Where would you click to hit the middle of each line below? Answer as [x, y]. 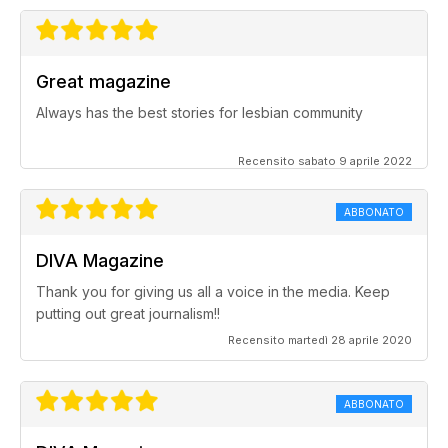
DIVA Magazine [100, 261]
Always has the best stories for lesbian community [199, 113]
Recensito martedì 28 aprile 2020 [320, 340]
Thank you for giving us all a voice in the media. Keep [213, 292]
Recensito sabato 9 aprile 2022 [325, 161]
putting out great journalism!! [128, 314]
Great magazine [103, 82]
